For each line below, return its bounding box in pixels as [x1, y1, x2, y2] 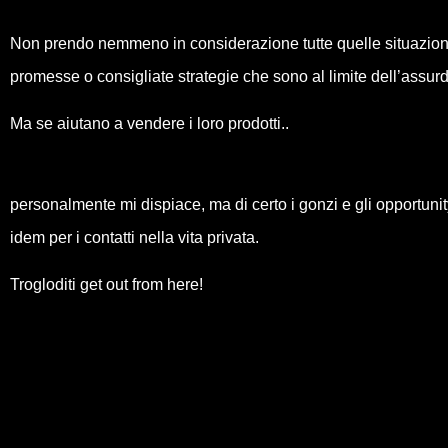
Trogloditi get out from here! [10, 275, 203, 293]
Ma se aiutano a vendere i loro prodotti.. [10, 115, 289, 133]
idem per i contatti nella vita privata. [10, 228, 259, 246]
